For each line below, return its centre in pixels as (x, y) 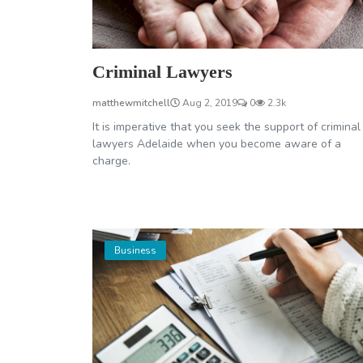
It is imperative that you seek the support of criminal (226, 126)
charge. (111, 160)
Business (135, 250)
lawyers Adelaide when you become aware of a (217, 143)
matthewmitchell (131, 102)
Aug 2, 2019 (209, 102)
